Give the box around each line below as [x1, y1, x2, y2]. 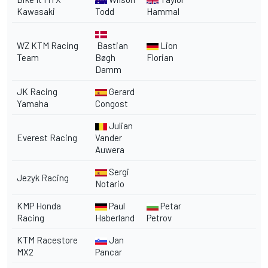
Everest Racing [17, 132, 77, 143]
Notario [95, 178, 124, 189]
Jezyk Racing [17, 172, 69, 183]
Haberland [95, 212, 135, 223]
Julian [107, 120, 133, 131]
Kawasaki [17, 5, 55, 17]
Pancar [95, 246, 122, 257]
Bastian [95, 39, 128, 51]
